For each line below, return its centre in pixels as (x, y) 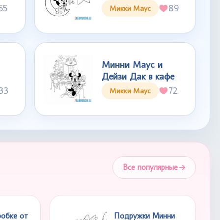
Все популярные (150, 167)
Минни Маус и (132, 65)
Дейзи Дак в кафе (138, 76)
